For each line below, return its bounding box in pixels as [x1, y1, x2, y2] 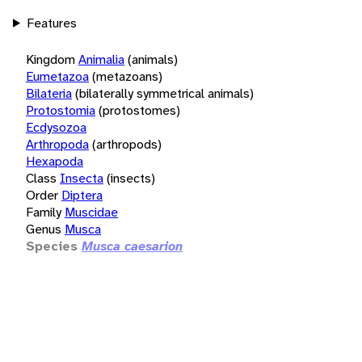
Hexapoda [26, 152, 83, 170]
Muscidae [65, 203, 118, 221]
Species [26, 237, 78, 255]
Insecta [60, 169, 103, 187]
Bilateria [26, 84, 72, 102]
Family [26, 203, 61, 221]
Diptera [61, 186, 103, 204]
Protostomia [26, 101, 95, 119]
